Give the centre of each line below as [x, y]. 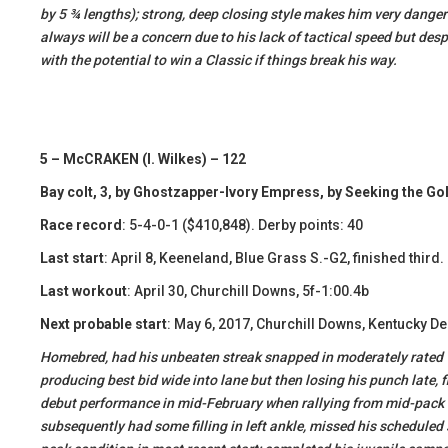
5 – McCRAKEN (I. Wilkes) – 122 [143, 159]
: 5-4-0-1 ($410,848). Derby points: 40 [242, 225]
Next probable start [103, 324]
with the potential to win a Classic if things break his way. [218, 60]
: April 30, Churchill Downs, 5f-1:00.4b [248, 291]
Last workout [83, 291]
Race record [81, 225]
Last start [72, 258]
